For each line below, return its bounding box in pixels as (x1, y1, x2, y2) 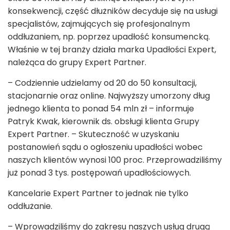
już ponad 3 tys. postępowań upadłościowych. (8, 167, 193, 179)
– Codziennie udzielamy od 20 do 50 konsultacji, (8, 77, 197, 89)
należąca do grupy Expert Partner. (8, 56, 146, 69)
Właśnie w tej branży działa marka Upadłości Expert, (8, 44, 216, 56)
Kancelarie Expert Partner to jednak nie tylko (8, 187, 188, 200)
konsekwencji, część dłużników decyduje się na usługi (8, 5, 218, 17)
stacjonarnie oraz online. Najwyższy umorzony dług (8, 90, 210, 102)
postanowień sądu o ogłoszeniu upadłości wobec (8, 141, 203, 154)
